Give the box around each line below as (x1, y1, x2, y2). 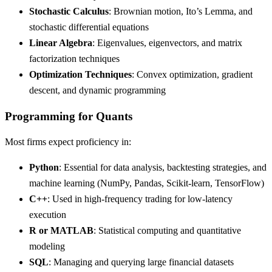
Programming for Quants (5, 109, 132, 123)
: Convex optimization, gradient (132, 69, 253, 80)
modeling (29, 241, 65, 252)
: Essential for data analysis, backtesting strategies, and (59, 162, 267, 173)
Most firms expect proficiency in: (5, 137, 131, 148)
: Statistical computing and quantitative (93, 225, 241, 236)
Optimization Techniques (29, 69, 132, 80)
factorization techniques (29, 53, 120, 64)
